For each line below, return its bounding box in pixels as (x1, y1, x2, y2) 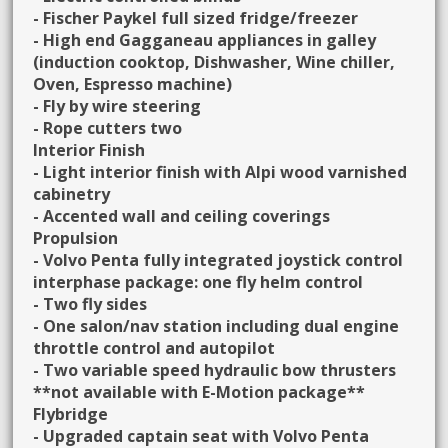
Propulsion (33, 226, 119, 249)
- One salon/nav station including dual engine (33, 314, 400, 337)
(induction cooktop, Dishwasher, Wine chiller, (33, 50, 396, 73)
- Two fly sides (33, 292, 148, 315)
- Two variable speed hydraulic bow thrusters (33, 358, 397, 381)
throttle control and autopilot (33, 336, 276, 359)
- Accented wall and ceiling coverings (33, 204, 331, 227)
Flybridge (33, 402, 109, 425)
